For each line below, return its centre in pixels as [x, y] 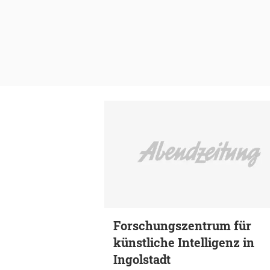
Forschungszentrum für [182, 225]
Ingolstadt [142, 259]
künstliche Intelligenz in [184, 242]
